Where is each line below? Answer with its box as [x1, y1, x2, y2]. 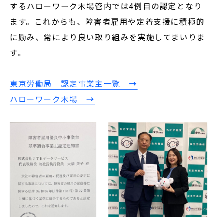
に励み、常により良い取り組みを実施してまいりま [10, 31, 205, 43]
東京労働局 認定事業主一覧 [10, 77, 129, 89]
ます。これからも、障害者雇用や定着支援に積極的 [10, 15, 205, 27]
